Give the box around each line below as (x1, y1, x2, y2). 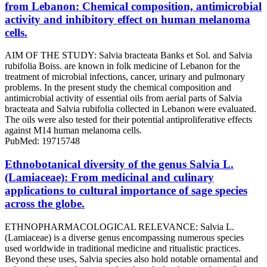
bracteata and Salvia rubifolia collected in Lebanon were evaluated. (5, 104, 256, 114)
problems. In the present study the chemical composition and (5, 82, 231, 93)
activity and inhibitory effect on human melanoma (5, 13, 250, 26)
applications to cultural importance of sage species (5, 184, 247, 197)
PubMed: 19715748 (5, 136, 80, 147)
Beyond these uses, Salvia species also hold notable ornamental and (5, 253, 258, 264)
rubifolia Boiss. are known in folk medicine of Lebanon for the (5, 61, 240, 72)
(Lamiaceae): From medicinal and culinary (5, 170, 214, 184)
